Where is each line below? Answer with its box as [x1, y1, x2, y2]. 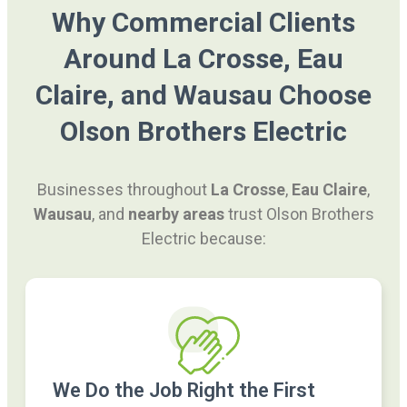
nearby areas [127, 204, 224, 224]
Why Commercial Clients [52, 6, 355, 39]
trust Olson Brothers [223, 204, 374, 224]
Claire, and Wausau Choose [35, 79, 372, 112]
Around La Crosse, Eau [64, 43, 343, 75]
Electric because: [141, 229, 266, 249]
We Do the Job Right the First [53, 379, 315, 402]
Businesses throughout [37, 180, 211, 200]
